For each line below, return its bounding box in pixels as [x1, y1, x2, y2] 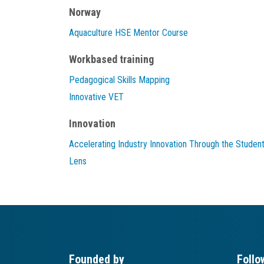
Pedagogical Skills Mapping [69, 74, 170, 85]
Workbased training [69, 53, 154, 65]
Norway [69, 6, 101, 18]
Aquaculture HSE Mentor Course [69, 27, 188, 38]
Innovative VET [69, 91, 124, 103]
